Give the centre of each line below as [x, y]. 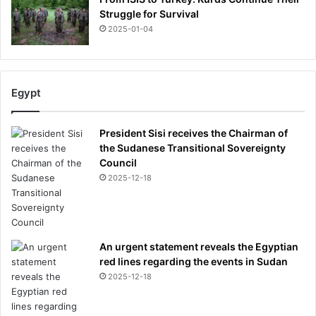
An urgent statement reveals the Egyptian [199, 246]
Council [118, 162]
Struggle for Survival [149, 13]
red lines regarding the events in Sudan [194, 261]
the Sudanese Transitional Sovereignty [193, 147]
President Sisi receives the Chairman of [194, 133]
